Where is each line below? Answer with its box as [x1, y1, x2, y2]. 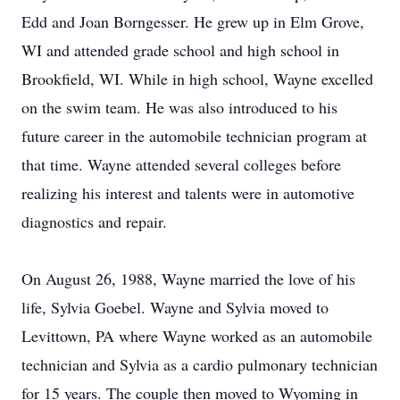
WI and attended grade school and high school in [21, 39, 339, 61]
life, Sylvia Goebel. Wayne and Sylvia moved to [21, 296, 329, 318]
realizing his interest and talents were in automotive [21, 182, 354, 204]
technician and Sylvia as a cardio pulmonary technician [21, 354, 378, 375]
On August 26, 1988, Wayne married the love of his [21, 268, 355, 289]
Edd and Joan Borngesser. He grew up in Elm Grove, [21, 11, 364, 32]
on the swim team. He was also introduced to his [21, 96, 337, 118]
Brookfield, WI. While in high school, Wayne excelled [21, 68, 373, 89]
